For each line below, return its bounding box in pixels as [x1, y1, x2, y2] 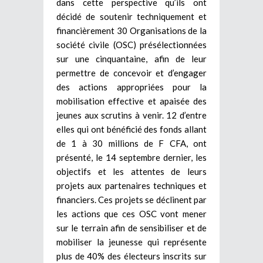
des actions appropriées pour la [56, 81, 207, 92]
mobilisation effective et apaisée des [56, 95, 207, 106]
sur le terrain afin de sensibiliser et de [56, 222, 207, 233]
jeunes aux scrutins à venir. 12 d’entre [56, 109, 207, 120]
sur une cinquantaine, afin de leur [56, 53, 207, 64]
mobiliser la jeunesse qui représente [56, 236, 207, 247]
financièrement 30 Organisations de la [56, 25, 207, 36]
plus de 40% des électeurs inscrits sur [56, 250, 207, 261]
